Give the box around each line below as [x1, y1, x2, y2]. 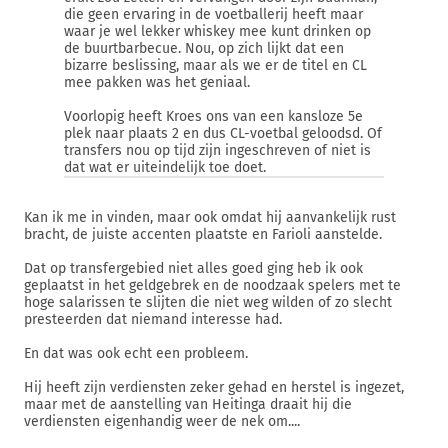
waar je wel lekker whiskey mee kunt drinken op [64, 23, 371, 40]
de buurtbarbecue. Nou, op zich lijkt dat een [64, 40, 344, 57]
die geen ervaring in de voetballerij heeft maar [64, 6, 363, 23]
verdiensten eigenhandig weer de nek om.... [24, 413, 300, 430]
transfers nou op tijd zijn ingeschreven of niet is [64, 142, 371, 159]
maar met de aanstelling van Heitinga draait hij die [24, 396, 352, 413]
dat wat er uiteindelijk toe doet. [64, 159, 266, 176]
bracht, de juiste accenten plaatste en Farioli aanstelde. [24, 226, 382, 243]
